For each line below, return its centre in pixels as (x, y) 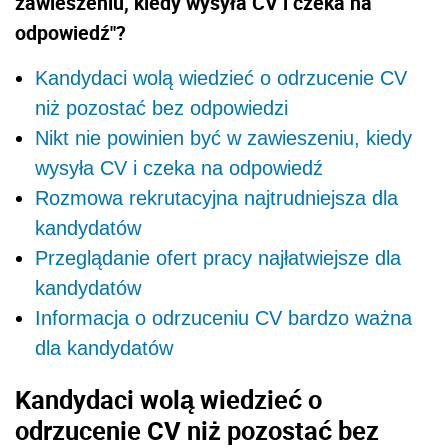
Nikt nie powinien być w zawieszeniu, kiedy (223, 137)
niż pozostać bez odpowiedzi (161, 107)
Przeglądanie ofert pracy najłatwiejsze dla (218, 257)
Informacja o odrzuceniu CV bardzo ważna (223, 317)
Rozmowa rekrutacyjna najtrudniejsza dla (216, 197)
